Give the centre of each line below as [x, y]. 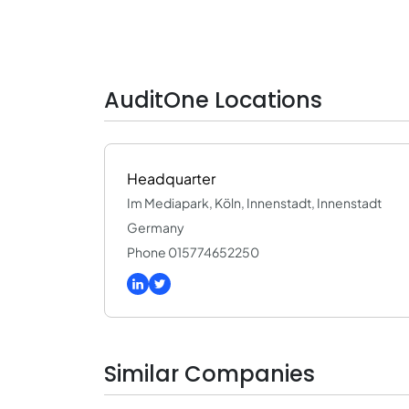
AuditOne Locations [213, 100]
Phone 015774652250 [193, 252]
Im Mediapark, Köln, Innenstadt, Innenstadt [254, 203]
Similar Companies [210, 373]
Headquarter [171, 178]
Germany [156, 227]
